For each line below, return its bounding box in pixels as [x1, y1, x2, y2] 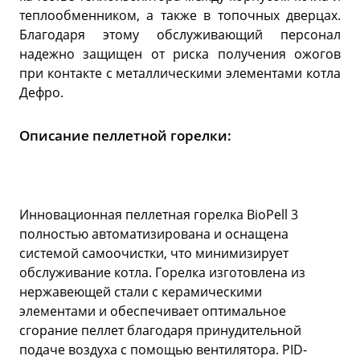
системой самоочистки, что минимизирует [19, 243, 288, 262]
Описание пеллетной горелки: [19, 125, 231, 145]
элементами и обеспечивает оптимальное [19, 301, 286, 320]
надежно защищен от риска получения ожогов [19, 44, 341, 63]
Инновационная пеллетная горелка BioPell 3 [19, 205, 298, 223]
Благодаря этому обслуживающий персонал [19, 25, 341, 43]
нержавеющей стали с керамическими [19, 282, 262, 301]
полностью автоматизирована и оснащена [19, 224, 288, 243]
